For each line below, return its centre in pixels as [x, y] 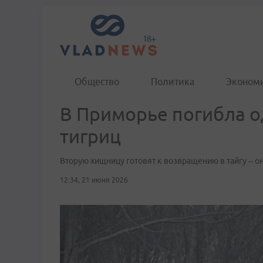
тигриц [90, 136]
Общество [97, 82]
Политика [173, 82]
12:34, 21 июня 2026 [94, 180]
